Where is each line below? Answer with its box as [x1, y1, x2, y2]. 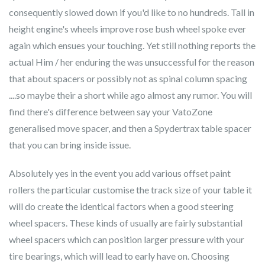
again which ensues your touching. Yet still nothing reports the [9, 40, 256, 51]
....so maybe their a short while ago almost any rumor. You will [9, 89, 252, 101]
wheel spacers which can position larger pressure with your [9, 234, 244, 245]
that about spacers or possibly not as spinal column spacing [9, 73, 247, 84]
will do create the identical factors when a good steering [9, 201, 234, 212]
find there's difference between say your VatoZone [9, 106, 212, 117]
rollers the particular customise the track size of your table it [9, 184, 252, 195]
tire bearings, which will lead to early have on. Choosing [9, 250, 230, 261]
